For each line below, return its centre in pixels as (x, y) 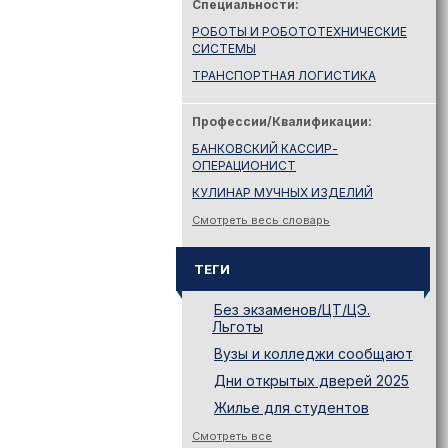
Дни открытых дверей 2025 (311, 380)
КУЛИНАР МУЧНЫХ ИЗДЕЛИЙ (282, 192)
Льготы (237, 326)
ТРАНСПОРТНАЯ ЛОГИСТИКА (284, 75)
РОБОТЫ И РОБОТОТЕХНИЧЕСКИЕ (299, 31)
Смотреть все (232, 436)
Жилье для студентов (291, 407)
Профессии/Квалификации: (282, 121)
